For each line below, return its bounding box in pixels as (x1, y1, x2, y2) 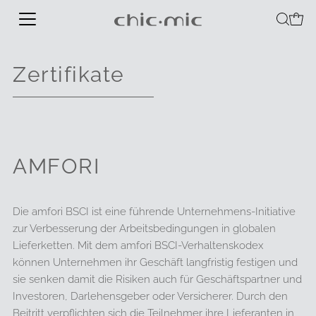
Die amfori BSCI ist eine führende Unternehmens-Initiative (13, 205, 296, 218)
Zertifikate (13, 62, 125, 87)
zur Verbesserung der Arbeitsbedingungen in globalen (13, 222, 276, 235)
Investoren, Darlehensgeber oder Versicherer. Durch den (13, 290, 288, 303)
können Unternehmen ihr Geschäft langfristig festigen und (13, 256, 298, 269)
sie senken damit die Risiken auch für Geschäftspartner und (13, 273, 303, 286)
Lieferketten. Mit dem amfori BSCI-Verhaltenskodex (13, 239, 264, 252)
